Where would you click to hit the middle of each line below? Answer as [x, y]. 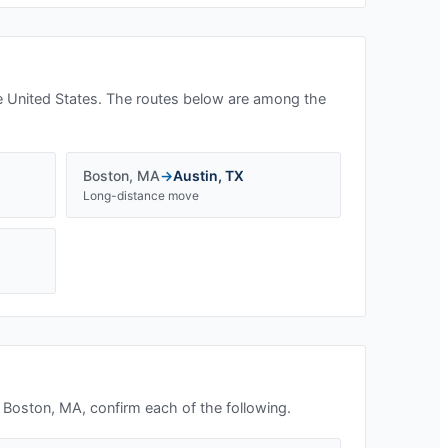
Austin [195, 175]
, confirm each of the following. [186, 408]
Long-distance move [141, 195]
